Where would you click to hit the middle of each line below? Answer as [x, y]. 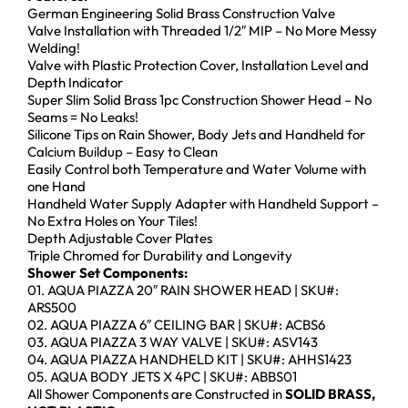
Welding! [54, 48]
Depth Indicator [75, 83]
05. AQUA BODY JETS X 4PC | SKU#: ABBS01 [162, 377]
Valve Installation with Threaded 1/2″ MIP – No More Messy [202, 31]
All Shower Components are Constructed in [156, 394]
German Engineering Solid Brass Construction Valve [181, 14]
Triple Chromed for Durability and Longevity [160, 256]
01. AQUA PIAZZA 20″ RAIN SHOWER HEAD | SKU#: [183, 291]
